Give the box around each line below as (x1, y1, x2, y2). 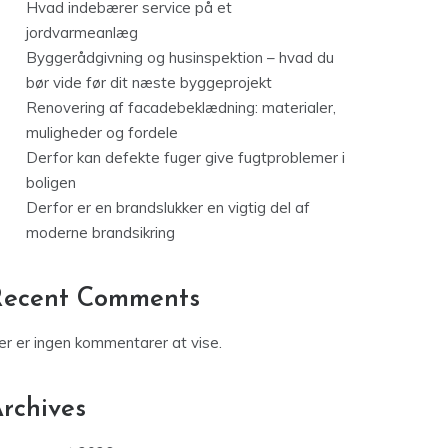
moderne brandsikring (26, 223, 175, 243)
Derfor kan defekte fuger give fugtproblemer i (26, 148, 345, 168)
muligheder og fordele (26, 123, 178, 143)
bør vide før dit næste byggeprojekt (26, 73, 272, 93)
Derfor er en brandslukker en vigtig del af (26, 198, 310, 218)
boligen (26, 173, 76, 193)
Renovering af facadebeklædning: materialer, (26, 98, 336, 118)
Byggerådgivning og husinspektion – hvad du (26, 48, 334, 68)
